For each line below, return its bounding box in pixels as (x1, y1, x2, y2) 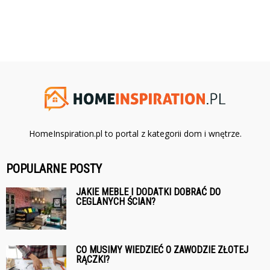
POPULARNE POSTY (6, 162, 102, 177)
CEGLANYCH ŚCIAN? (76, 196, 155, 208)
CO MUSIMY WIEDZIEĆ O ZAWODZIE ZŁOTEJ (76, 244, 248, 256)
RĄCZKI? (76, 254, 110, 266)
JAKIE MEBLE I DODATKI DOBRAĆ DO (76, 186, 221, 198)
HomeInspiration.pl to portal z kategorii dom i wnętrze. (28, 128, 242, 140)
